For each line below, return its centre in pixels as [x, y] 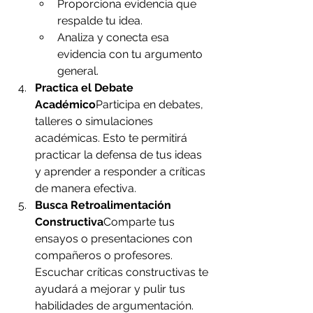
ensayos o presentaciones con [115, 239]
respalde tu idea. [100, 21]
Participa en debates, [151, 105]
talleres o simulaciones [95, 122]
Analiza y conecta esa [115, 38]
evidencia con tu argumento [131, 54]
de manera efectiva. [86, 189]
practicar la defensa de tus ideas [120, 155]
